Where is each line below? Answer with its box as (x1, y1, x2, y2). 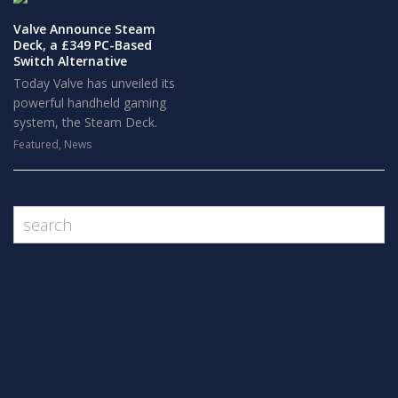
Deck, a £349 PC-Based (13, 36, 152, 53)
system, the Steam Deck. (13, 114, 157, 131)
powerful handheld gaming (13, 94, 166, 111)
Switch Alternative (13, 52, 127, 69)
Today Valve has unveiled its (13, 75, 175, 92)
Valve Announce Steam (13, 20, 155, 37)
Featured (13, 137, 59, 152)
